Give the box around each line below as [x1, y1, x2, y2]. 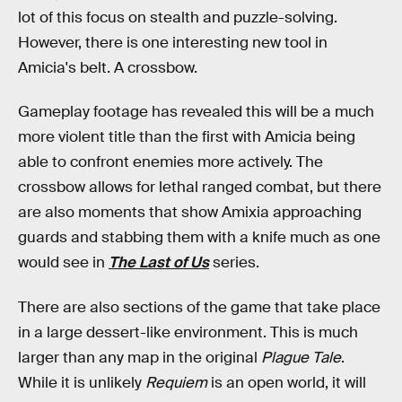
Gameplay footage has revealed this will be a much [18, 102, 374, 122]
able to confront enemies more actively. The [18, 153, 323, 172]
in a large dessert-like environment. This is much [18, 323, 358, 342]
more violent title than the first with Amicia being [18, 127, 355, 147]
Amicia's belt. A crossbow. [18, 57, 197, 77]
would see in [18, 253, 109, 273]
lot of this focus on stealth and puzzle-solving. [18, 7, 337, 27]
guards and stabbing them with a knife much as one [18, 228, 380, 248]
